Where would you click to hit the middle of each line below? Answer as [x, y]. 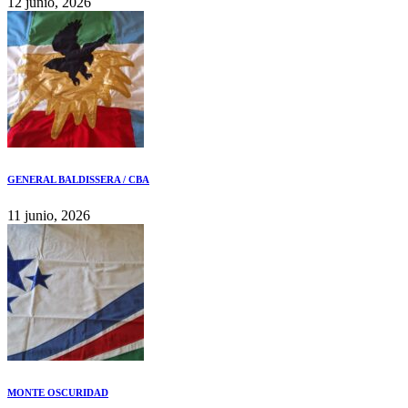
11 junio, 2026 [49, 215]
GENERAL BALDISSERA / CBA [78, 179]
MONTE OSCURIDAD [58, 392]
